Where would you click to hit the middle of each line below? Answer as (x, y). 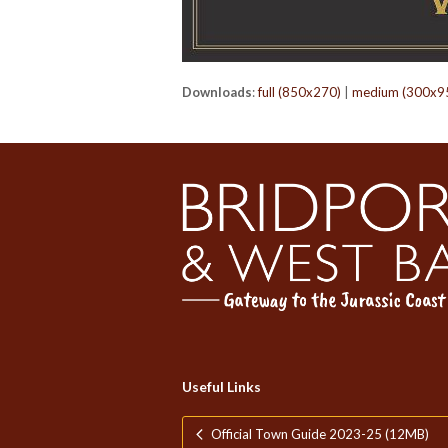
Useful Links (221, 386)
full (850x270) (299, 92)
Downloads (217, 92)
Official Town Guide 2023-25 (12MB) (319, 433)
